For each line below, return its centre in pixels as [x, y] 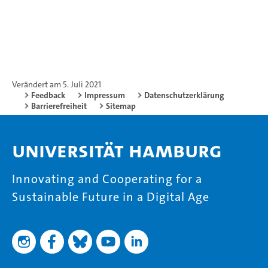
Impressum [105, 95]
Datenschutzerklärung [184, 95]
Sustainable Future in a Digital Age [111, 197]
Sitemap [121, 106]
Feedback [48, 95]
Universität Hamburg [117, 150]
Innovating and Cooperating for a [107, 179]
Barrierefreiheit [59, 106]
